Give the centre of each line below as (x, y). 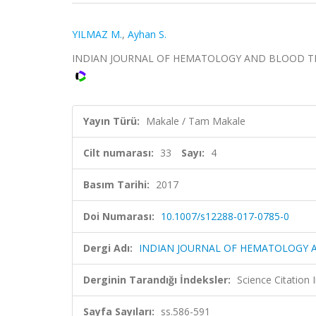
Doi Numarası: (119, 216)
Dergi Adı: (108, 248)
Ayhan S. (147, 34)
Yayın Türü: (111, 121)
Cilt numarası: (119, 153)
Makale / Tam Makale (196, 121)
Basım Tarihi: (116, 184)
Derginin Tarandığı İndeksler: (157, 280)
